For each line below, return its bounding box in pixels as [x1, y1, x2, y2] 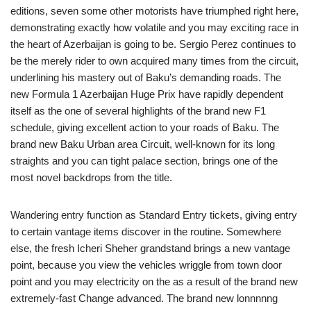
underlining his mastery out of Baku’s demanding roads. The [10, 72, 281, 83]
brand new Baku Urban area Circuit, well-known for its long [10, 138, 275, 150]
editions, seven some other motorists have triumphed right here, [10, 5, 299, 17]
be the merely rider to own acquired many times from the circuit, [10, 55, 299, 67]
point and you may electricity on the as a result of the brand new [10, 276, 298, 287]
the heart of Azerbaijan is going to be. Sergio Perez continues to [10, 38, 296, 50]
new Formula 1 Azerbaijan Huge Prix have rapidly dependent [10, 88, 283, 100]
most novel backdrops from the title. [10, 171, 172, 183]
